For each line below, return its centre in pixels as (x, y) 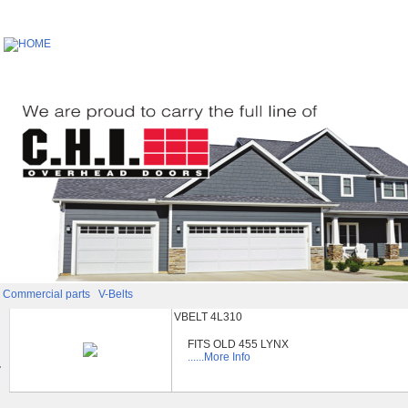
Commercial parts (47, 294)
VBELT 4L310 (208, 317)
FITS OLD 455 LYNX (239, 344)
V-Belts (115, 294)
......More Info (219, 357)
